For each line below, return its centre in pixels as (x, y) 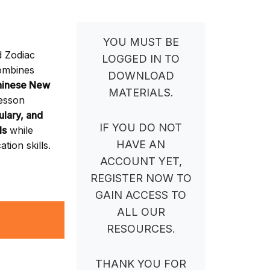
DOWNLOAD (141, 75)
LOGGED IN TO (141, 58)
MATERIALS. (141, 92)
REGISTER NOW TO (141, 178)
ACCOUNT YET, (141, 161)
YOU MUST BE (141, 42)
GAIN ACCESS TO (141, 195)
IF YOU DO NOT (141, 127)
